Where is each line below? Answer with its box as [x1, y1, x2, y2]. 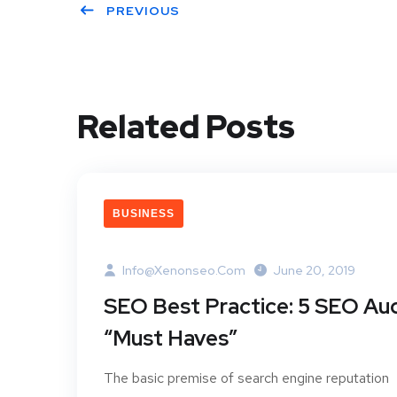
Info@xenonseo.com [122, 262, 245, 279]
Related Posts [77, 105, 295, 149]
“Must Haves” [104, 324, 237, 353]
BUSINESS [113, 207, 175, 221]
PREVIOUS [106, 3, 180, 19]
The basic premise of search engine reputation [104, 369, 389, 388]
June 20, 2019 [273, 262, 355, 279]
